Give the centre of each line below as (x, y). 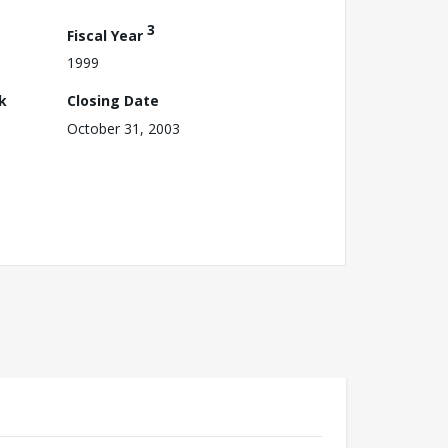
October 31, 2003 (123, 129)
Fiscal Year (107, 35)
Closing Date (113, 101)
